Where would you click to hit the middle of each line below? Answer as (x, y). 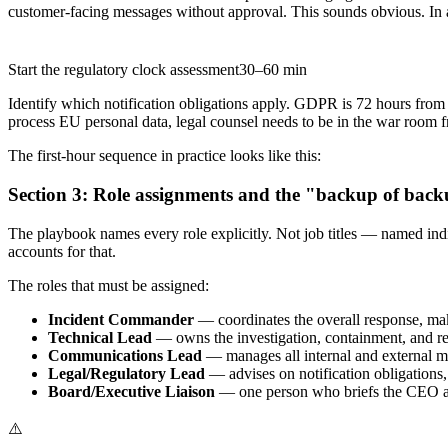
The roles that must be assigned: (108, 285)
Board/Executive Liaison (131, 391)
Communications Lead (125, 355)
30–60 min (273, 70)
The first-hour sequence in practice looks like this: (164, 156)
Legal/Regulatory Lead (126, 373)
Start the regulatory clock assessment (123, 70)
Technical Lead (100, 337)
